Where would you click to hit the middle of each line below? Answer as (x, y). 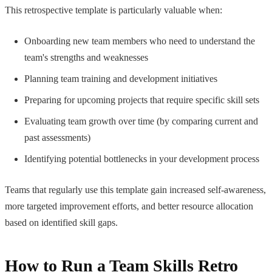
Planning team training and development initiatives (121, 78)
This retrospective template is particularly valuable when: (114, 10)
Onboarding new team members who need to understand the (140, 41)
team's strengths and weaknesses (86, 57)
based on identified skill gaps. (61, 222)
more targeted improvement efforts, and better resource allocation (129, 206)
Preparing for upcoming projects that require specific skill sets (142, 100)
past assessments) (57, 137)
